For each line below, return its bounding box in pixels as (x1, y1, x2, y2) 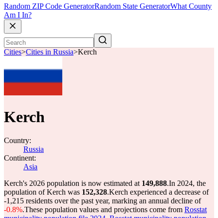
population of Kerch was (4, 188, 82, 196)
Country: (4, 136, 31, 145)
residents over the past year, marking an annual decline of (24, 197, 201, 205)
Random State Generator (94, 2, 170, 11)
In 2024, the (169, 179, 206, 187)
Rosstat (184, 205, 207, 214)
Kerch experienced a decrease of (109, 188, 209, 196)
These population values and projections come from (24, 205, 184, 214)
